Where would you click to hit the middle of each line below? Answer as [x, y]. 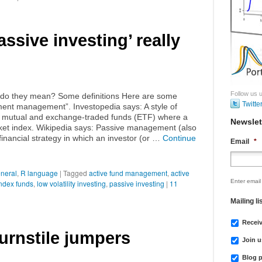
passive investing [137, 183]
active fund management [128, 173]
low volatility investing [71, 183]
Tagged [75, 173]
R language [39, 173]
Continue [179, 138]
